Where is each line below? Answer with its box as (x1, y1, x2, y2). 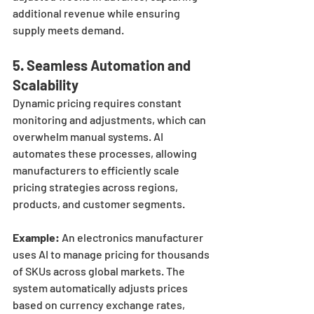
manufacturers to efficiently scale (13, 163, 182, 177)
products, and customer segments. (13, 197, 185, 211)
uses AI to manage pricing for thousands (13, 247, 212, 261)
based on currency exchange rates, (13, 298, 187, 312)
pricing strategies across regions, (13, 180, 180, 194)
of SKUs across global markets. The (13, 264, 187, 278)
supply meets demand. (13, 23, 124, 37)
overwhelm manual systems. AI (13, 130, 165, 144)
